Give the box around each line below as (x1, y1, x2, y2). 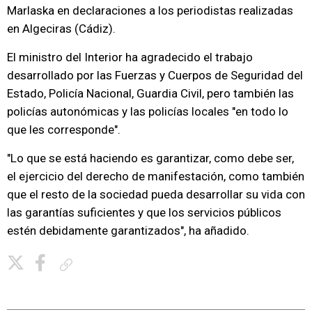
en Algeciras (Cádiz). (7, 22, 116, 36)
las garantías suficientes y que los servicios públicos (7, 205, 281, 219)
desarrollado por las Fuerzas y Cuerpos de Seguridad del (7, 68, 303, 82)
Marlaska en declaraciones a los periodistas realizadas (7, 3, 293, 17)
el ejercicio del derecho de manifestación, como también (7, 169, 304, 183)
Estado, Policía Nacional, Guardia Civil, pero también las (7, 86, 294, 100)
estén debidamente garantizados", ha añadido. (7, 224, 249, 237)
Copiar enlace (78, 259, 128, 270)
